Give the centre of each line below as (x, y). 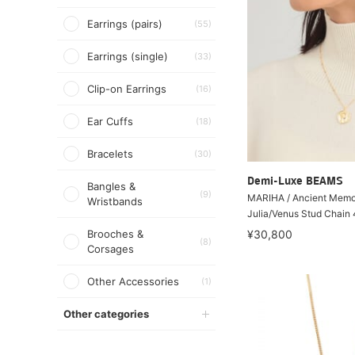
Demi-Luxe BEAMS (295, 182)
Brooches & (115, 234)
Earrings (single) (128, 56)
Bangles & (111, 186)
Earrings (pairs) (125, 24)
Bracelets (110, 154)
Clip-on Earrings (127, 89)
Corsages (111, 249)
